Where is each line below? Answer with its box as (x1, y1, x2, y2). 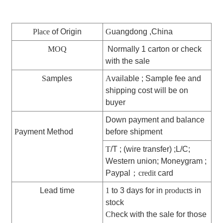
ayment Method (18, 127, 73, 136)
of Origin (49, 27, 82, 36)
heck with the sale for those (111, 210, 207, 219)
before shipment (105, 127, 162, 136)
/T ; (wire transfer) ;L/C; (110, 145, 190, 154)
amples (46, 74, 73, 83)
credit (138, 169, 156, 178)
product (164, 186, 189, 195)
